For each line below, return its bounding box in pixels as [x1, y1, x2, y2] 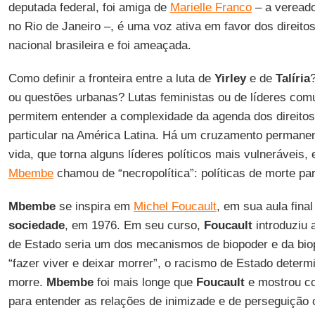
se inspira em [55, 200, 134, 213]
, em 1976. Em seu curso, [64, 219, 204, 232]
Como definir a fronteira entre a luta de [8, 72, 214, 85]
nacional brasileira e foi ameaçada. [8, 39, 191, 52]
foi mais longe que [93, 276, 196, 289]
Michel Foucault [133, 200, 217, 213]
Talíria [275, 72, 310, 85]
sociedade [8, 219, 65, 232]
